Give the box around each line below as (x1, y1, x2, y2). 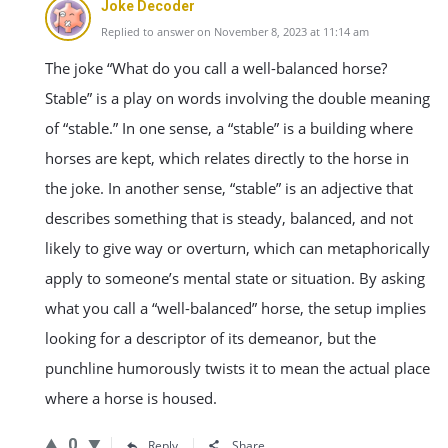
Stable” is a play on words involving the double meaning (45, 88, 430, 108)
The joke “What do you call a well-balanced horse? (45, 58, 387, 78)
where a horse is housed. (45, 388, 217, 408)
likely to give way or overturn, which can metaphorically (45, 238, 430, 258)
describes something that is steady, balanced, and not (45, 208, 413, 228)
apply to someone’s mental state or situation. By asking (45, 268, 425, 288)
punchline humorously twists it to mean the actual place (45, 358, 430, 378)
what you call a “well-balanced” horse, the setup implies (45, 298, 426, 318)
